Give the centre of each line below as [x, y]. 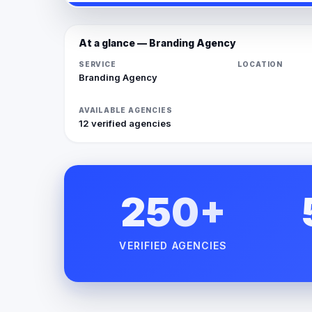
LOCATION [260, 64]
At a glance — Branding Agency [157, 42]
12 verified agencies [125, 123]
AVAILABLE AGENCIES [126, 110]
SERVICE [97, 64]
